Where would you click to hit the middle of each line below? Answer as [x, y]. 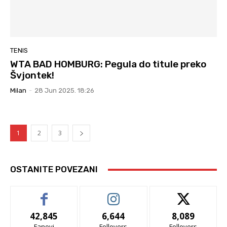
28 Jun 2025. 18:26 [64, 91]
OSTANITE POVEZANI [54, 169]
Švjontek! [32, 75]
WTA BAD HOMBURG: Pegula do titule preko [108, 64]
